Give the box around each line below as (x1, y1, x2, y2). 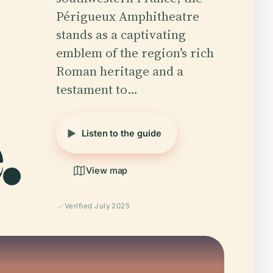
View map (86, 165, 128, 175)
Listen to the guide (82, 128, 161, 138)
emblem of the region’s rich (56, 44, 214, 62)
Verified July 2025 (65, 202, 130, 210)
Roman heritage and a (56, 62, 183, 80)
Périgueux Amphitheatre (56, 7, 199, 25)
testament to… (56, 80, 138, 98)
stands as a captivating (56, 26, 186, 43)
